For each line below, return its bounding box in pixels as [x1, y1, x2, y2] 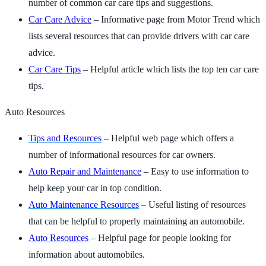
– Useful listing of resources [139, 199, 246, 210]
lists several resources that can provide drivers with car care [28, 30, 249, 41]
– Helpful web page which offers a [102, 132, 234, 143]
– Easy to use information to [141, 166, 249, 176]
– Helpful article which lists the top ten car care [81, 64, 259, 74]
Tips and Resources [28, 132, 102, 143]
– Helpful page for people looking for [88, 232, 231, 243]
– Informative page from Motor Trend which [91, 14, 260, 24]
